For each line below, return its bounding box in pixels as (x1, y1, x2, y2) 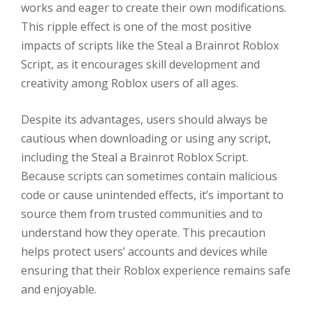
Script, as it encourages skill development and (21, 56, 260, 72)
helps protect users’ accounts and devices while (21, 244, 268, 260)
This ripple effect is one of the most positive (21, 18, 252, 34)
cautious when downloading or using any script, (21, 131, 271, 147)
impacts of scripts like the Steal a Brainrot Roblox (21, 37, 279, 53)
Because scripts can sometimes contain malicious (21, 168, 277, 184)
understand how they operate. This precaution (21, 225, 265, 241)
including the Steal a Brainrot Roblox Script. (21, 150, 248, 166)
